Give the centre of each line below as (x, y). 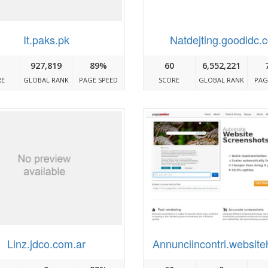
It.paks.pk (47, 40)
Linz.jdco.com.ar (47, 243)
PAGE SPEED (99, 80)
